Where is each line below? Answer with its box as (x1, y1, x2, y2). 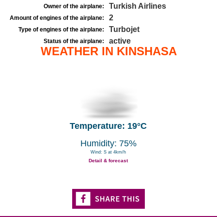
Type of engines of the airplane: (18, 26, 104, 33)
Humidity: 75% (80, 139, 137, 148)
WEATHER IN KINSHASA (40, 45, 177, 58)
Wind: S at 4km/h (91, 150, 126, 155)
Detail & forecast (89, 158, 128, 163)
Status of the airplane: (44, 38, 104, 45)
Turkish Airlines (109, 2, 166, 10)
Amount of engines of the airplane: (10, 15, 104, 21)
